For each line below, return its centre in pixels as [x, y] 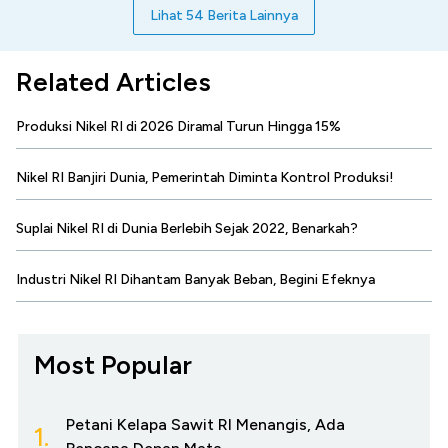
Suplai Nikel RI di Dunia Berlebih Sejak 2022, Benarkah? [187, 228]
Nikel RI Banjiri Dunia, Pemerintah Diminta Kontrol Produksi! [205, 177]
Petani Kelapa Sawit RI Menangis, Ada [205, 424]
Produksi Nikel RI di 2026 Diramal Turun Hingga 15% [178, 126]
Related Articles [113, 81]
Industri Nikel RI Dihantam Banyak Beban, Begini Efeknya [195, 279]
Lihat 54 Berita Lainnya [224, 15]
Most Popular [113, 364]
